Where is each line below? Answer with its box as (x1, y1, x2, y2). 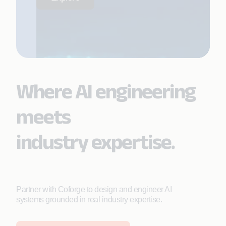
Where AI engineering (16, 79, 195, 102)
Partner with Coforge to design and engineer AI (16, 185, 172, 194)
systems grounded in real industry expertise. (16, 195, 162, 204)
